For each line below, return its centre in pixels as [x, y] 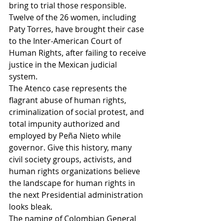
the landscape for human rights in [73, 183]
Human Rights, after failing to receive [78, 53]
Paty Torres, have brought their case [77, 29]
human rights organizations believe [75, 171]
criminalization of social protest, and [77, 112]
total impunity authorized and [65, 124]
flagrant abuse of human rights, [69, 100]
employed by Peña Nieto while [66, 136]
